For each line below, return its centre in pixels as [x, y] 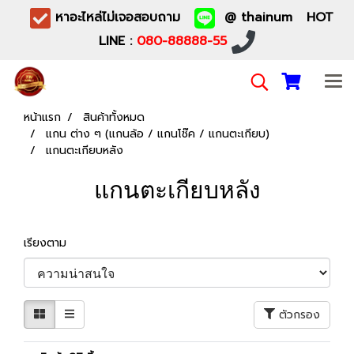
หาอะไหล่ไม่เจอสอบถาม [122, 18]
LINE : [118, 41]
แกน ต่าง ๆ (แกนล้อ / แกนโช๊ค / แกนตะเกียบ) [158, 134]
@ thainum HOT [275, 18]
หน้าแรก [42, 117]
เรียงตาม [51, 243]
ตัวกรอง [299, 314]
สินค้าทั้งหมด [114, 117]
